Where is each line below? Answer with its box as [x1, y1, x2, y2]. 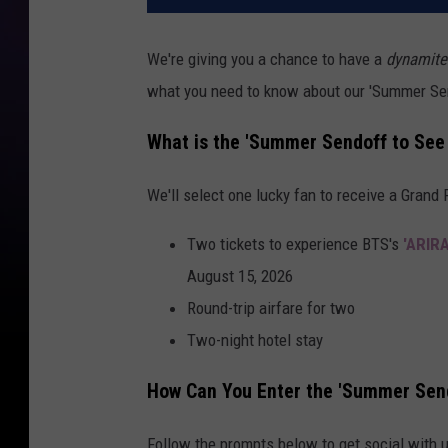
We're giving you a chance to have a [147, 49, 386, 70]
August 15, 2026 [187, 265, 293, 286]
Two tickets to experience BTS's [187, 233, 403, 254]
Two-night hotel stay [187, 329, 323, 350]
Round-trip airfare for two [187, 297, 355, 318]
